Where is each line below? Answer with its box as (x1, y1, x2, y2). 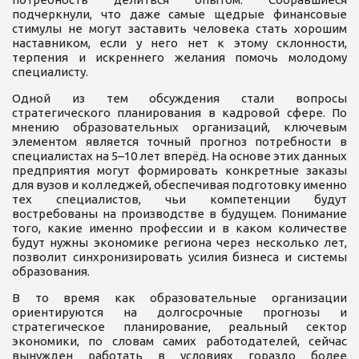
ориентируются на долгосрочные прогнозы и (12, 305, 347, 319)
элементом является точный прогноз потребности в (12, 134, 347, 148)
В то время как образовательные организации (12, 290, 347, 305)
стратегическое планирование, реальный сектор (12, 319, 347, 333)
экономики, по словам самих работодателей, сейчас (12, 333, 347, 348)
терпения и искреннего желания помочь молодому (12, 50, 347, 64)
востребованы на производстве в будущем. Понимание (12, 206, 347, 220)
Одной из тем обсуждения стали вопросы (12, 91, 347, 105)
